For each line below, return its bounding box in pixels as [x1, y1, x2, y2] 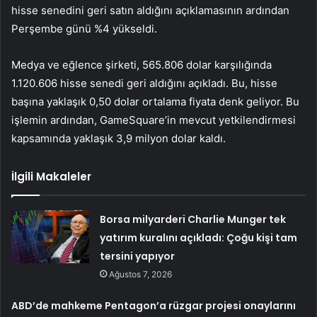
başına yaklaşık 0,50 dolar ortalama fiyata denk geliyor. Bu [11, 95, 299, 109]
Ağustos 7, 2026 [109, 269, 173, 280]
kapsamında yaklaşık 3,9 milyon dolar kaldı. [11, 132, 226, 146]
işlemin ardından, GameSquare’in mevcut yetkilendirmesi [11, 113, 296, 127]
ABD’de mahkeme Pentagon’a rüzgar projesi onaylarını [11, 299, 296, 313]
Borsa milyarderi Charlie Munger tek [100, 212, 287, 227]
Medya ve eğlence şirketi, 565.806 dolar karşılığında [11, 58, 272, 72]
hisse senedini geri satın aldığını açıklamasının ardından [11, 4, 289, 18]
